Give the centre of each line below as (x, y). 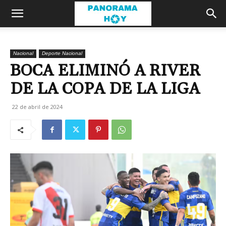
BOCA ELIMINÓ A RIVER (105, 71)
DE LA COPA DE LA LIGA (105, 89)
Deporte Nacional (62, 53)
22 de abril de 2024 (37, 107)
